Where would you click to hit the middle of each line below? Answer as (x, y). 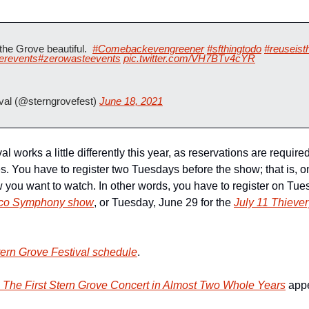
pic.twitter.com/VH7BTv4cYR (189, 58)
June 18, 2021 (131, 101)
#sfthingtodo (234, 49)
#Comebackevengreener (148, 49)
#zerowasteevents (79, 58)
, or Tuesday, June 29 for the (164, 202)
